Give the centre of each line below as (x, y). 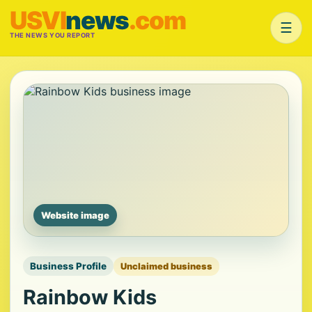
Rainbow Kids (90, 297)
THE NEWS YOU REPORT (53, 35)
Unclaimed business (166, 266)
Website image (75, 215)
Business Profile (68, 266)
